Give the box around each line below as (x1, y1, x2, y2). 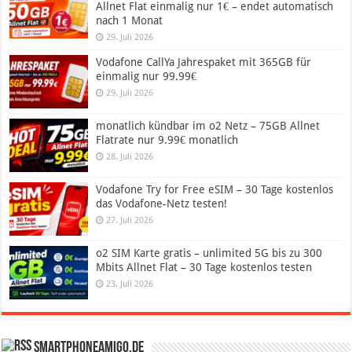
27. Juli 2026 (106, 214, 154, 225)
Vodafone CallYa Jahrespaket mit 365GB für (96, 55, 312, 68)
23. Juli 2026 (106, 279, 154, 290)
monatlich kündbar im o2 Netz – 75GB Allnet (96, 119, 321, 132)
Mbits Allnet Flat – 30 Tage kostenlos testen (96, 261, 313, 274)
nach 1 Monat (96, 13, 163, 27)
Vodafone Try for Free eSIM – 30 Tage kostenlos (96, 182, 334, 196)
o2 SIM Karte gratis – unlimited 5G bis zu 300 (96, 247, 323, 260)
